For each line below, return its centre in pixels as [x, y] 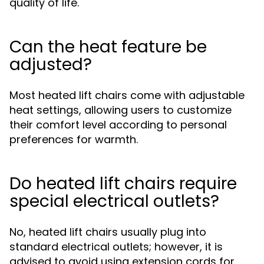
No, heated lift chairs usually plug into [108, 232]
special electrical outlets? [114, 201]
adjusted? [51, 65]
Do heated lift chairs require [123, 184]
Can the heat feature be [108, 47]
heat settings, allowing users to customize [121, 110]
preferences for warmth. [74, 139]
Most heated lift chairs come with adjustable [127, 95]
